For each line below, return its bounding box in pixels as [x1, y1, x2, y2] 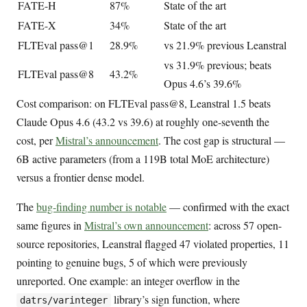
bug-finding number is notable [36, 199, 167, 214]
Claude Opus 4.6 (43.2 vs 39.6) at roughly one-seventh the [16, 114, 269, 129]
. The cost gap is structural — [158, 132, 285, 147]
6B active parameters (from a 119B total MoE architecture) [16, 151, 269, 166]
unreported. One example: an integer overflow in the [16, 273, 240, 288]
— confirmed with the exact [167, 199, 289, 214]
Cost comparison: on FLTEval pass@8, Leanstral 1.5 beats [16, 95, 271, 110]
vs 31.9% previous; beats [164, 57, 271, 72]
